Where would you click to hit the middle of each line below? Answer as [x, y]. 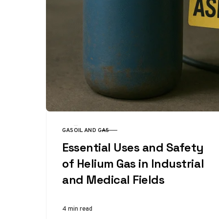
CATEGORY [77, 134]
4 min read [77, 208]
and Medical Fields [113, 180]
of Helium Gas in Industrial [133, 164]
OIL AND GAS [91, 130]
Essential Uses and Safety [133, 147]
